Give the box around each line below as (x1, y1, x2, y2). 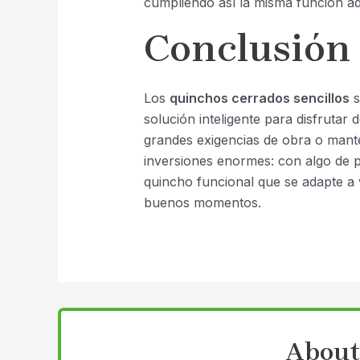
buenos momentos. (143, 194, 261, 211)
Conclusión (143, 26, 351, 72)
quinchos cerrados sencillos (169, 90, 350, 107)
